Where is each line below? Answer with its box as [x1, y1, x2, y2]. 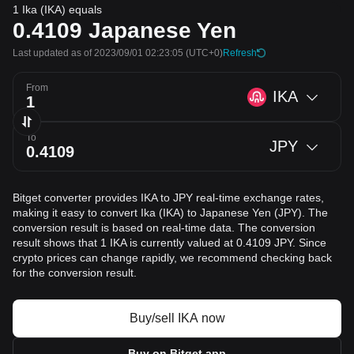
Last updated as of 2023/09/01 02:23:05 [13, 47, 183, 58]
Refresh [223, 47, 257, 58]
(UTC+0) [183, 47, 223, 58]
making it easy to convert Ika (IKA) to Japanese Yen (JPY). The [13, 206, 328, 219]
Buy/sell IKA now [129, 311, 225, 325]
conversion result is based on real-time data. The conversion [13, 221, 315, 234]
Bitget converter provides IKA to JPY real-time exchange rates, [13, 191, 324, 204]
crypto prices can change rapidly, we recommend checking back [13, 251, 332, 264]
